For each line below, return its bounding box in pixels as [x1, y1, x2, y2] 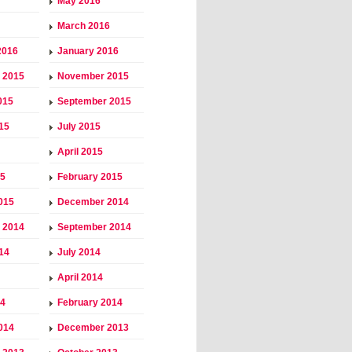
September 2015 [57, 95, 131, 107]
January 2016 [57, 45, 119, 57]
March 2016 [57, 20, 110, 31]
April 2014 [57, 271, 103, 283]
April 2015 [57, 145, 103, 157]
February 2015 [57, 170, 123, 182]
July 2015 [57, 120, 101, 132]
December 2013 [57, 321, 129, 333]
